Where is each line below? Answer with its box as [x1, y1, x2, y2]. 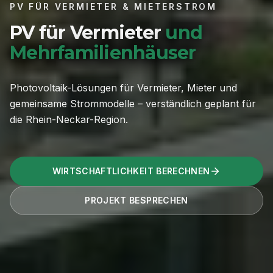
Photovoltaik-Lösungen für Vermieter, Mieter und [10, 82, 237, 94]
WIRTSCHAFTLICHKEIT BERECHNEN [52, 166, 210, 177]
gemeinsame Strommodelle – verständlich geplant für [10, 97, 256, 110]
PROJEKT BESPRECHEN [85, 195, 188, 206]
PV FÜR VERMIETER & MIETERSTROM [10, 1, 217, 12]
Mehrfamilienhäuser [10, 41, 196, 65]
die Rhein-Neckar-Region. [10, 113, 128, 126]
